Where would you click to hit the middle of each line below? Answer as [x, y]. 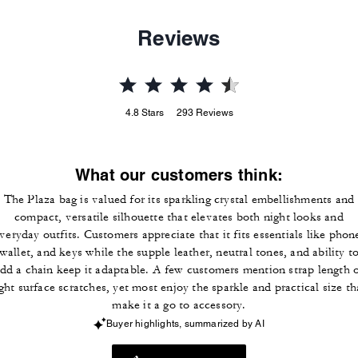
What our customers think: [179, 175]
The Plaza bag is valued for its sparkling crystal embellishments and [179, 199]
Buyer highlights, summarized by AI [185, 324]
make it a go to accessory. [179, 305]
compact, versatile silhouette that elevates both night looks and [179, 217]
